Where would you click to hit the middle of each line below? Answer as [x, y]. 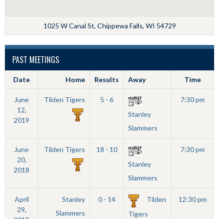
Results [107, 80]
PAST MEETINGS [36, 60]
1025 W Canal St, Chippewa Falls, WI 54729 [109, 26]
